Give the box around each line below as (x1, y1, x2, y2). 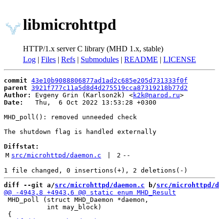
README (124, 55, 158, 64)
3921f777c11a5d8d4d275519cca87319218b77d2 (31, 84, 188, 91)
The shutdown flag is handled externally (4, 128, 156, 135)
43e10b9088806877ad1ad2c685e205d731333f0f (31, 77, 188, 84)
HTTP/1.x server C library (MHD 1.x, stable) (23, 44, 163, 53)
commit (4, 77, 27, 84)
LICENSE (163, 55, 196, 64)
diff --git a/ (4, 181, 55, 189)
